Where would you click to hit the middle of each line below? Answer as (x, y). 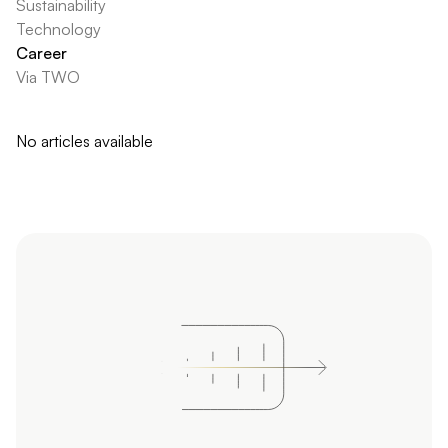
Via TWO (48, 77)
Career (41, 53)
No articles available (84, 141)
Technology (58, 29)
